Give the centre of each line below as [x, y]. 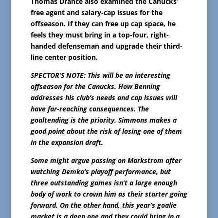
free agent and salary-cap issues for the [96, 13]
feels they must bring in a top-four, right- [100, 35]
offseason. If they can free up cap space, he [103, 24]
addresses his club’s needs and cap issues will [104, 98]
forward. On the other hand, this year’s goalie [103, 205]
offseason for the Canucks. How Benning [95, 87]
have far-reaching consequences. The [90, 109]
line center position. [64, 57]
